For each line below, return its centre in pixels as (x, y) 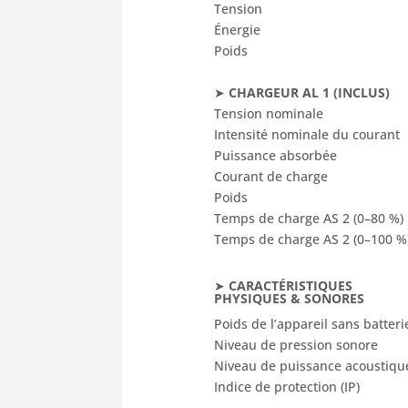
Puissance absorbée (276, 155)
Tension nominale (269, 113)
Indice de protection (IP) (287, 386)
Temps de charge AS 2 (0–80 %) (309, 218)
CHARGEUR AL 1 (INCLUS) (310, 92)
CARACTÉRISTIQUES (291, 285)
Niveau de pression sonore (296, 344)
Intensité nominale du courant (307, 134)
